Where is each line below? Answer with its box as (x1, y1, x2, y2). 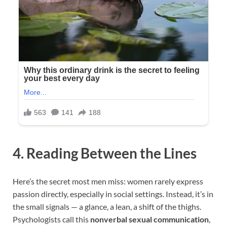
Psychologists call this (13, 214, 90, 224)
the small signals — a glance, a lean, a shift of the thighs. (13, 202, 201, 212)
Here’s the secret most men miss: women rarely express (13, 176, 203, 186)
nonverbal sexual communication (90, 214, 209, 224)
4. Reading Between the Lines (13, 144, 197, 162)
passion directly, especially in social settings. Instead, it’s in (13, 189, 213, 199)
